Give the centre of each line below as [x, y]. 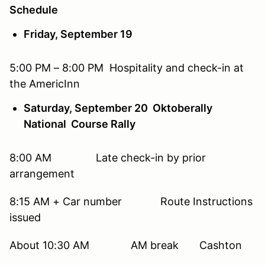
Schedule [34, 9]
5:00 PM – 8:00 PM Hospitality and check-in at [127, 67]
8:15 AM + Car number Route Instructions [131, 201]
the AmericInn [45, 83]
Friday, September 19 [78, 34]
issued [25, 217]
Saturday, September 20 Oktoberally [118, 108]
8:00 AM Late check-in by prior [108, 157]
